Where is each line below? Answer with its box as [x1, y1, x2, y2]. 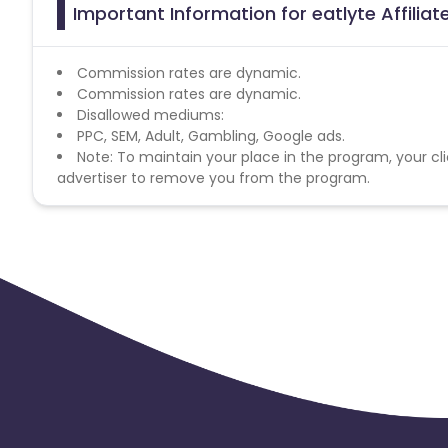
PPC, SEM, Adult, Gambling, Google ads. [77, 125, 345, 146]
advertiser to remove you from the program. [57, 167, 370, 188]
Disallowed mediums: [77, 104, 224, 125]
